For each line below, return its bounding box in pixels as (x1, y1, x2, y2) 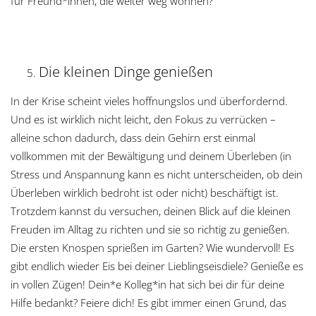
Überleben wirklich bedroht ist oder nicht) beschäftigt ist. (11, 185, 279, 200)
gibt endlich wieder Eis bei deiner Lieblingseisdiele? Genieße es (11, 258, 303, 273)
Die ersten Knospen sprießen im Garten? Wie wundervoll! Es (11, 240, 294, 255)
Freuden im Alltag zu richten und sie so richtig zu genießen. (11, 221, 290, 236)
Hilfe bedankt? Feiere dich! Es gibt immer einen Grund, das (11, 295, 286, 310)
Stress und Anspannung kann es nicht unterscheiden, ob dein (11, 166, 303, 181)
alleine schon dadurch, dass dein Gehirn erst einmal (11, 130, 255, 145)
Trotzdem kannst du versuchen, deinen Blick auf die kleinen (11, 203, 291, 218)
